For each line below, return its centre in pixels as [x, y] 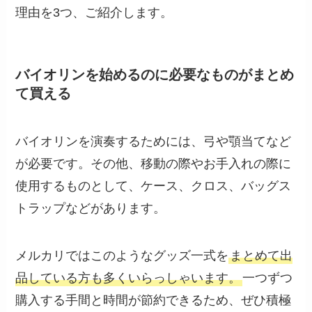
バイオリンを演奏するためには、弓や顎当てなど [154, 141]
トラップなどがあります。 [91, 208]
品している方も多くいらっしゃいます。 [128, 278]
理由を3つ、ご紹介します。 [94, 13]
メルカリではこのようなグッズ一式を [122, 255]
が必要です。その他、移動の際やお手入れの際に [154, 164]
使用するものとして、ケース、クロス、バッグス [154, 186]
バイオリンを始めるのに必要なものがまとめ [155, 74]
